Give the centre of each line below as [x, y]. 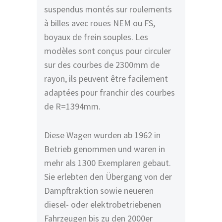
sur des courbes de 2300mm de [102, 65]
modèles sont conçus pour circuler [108, 51]
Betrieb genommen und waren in [105, 149]
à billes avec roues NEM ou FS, [100, 23]
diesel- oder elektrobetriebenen [103, 204]
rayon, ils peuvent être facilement [106, 79]
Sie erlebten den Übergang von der [108, 177]
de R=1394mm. [72, 106]
